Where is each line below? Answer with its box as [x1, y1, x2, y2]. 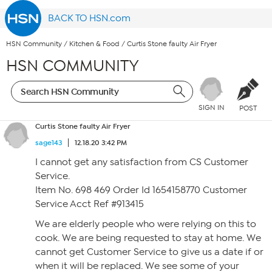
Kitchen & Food [69, 39, 120, 49]
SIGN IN [198, 103, 225, 112]
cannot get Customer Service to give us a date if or [35, 246, 263, 257]
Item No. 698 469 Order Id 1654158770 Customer [35, 185, 247, 195]
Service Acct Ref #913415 [35, 199, 144, 209]
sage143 [35, 138, 62, 147]
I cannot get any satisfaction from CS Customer [35, 157, 248, 168]
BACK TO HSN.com [48, 13, 131, 24]
